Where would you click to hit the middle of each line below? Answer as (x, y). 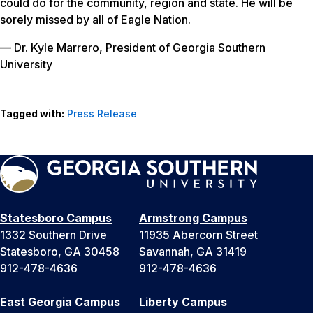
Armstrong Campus (193, 218)
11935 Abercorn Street (198, 235)
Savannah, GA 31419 (193, 252)
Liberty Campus (183, 302)
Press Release (102, 114)
